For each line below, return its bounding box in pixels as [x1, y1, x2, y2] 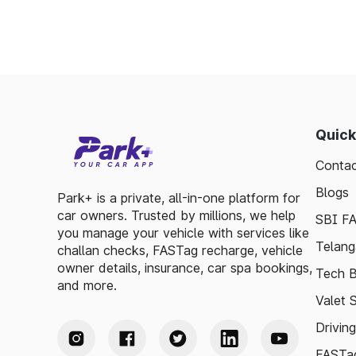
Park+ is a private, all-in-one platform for [57, 190, 300, 206]
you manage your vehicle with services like [57, 225, 309, 241]
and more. [57, 277, 117, 293]
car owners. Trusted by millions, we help [57, 207, 296, 223]
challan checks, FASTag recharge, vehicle [57, 242, 303, 258]
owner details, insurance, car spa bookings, [57, 260, 312, 276]
